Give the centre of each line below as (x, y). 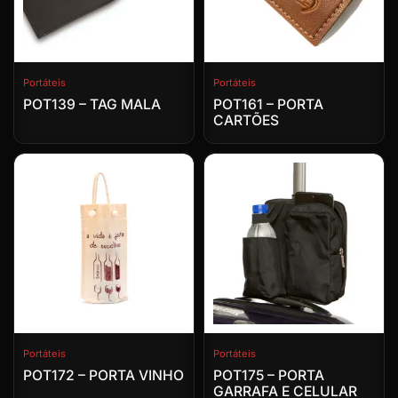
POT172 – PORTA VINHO (103, 376)
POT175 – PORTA (269, 376)
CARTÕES (246, 121)
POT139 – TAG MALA (92, 105)
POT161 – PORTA (268, 105)
